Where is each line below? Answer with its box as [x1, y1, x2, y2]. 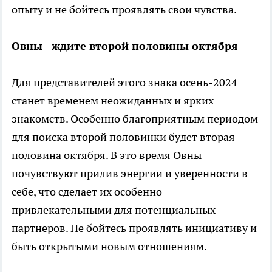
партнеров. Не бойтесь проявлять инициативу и [12, 220, 257, 235]
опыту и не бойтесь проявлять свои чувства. [12, 2, 237, 16]
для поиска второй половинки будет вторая [12, 129, 235, 144]
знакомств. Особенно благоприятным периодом [12, 111, 258, 126]
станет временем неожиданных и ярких [12, 93, 214, 107]
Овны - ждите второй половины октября [12, 38, 238, 53]
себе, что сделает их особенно [12, 184, 162, 199]
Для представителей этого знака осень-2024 [12, 75, 237, 89]
